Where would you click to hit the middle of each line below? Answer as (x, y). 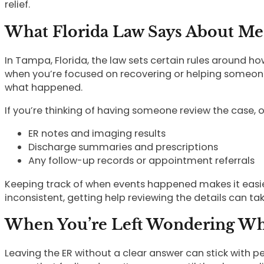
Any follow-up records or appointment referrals (141, 161)
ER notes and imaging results (97, 134)
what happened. (44, 87)
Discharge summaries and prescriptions (123, 147)
